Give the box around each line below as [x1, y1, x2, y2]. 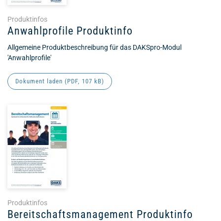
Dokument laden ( [15, 77, 67, 85]
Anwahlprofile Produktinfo [7, 25, 133, 37]
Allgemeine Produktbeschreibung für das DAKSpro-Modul [7, 43, 182, 51]
